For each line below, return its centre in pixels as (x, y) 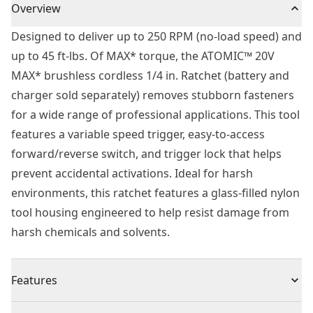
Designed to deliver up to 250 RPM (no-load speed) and (156, 36)
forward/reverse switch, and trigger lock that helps (146, 154)
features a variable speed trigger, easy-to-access (138, 134)
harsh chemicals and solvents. (90, 232)
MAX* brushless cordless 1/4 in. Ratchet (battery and (150, 75)
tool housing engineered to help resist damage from (150, 212)
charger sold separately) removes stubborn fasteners (153, 95)
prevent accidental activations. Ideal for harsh (132, 173)
